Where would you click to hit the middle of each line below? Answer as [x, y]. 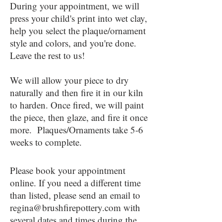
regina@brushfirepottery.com [65, 207]
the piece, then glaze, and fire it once [79, 117]
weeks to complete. [47, 142]
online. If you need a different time [75, 183]
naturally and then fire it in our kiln [77, 92]
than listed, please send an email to [75, 195]
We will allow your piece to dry [69, 80]
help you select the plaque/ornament [78, 30]
